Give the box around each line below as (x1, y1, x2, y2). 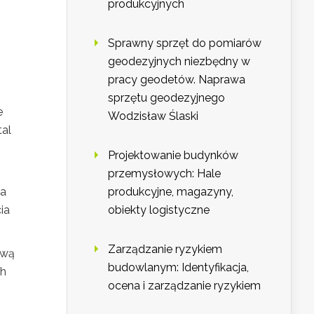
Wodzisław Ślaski (108, 109, 198, 123)
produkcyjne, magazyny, (108, 185, 233, 199)
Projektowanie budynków (108, 149, 238, 163)
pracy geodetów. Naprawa (108, 73, 245, 87)
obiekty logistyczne (108, 203, 210, 217)
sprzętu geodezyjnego (108, 91, 225, 105)
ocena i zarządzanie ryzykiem (108, 279, 261, 293)
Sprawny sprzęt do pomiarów (108, 36, 261, 50)
